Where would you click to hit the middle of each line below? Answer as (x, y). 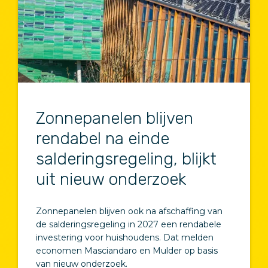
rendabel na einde (103, 138)
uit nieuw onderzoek (111, 179)
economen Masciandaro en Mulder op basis (127, 250)
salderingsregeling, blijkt (126, 159)
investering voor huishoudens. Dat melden (125, 237)
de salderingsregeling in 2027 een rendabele (129, 224)
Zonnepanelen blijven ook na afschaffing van (129, 211)
